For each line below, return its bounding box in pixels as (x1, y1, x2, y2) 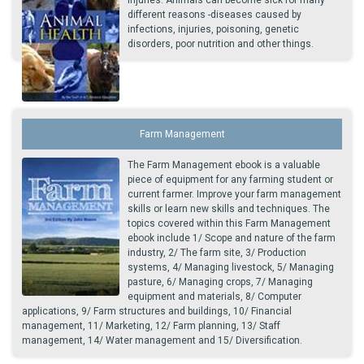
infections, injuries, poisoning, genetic (128, 23, 299, 35)
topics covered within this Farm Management (128, 217, 331, 229)
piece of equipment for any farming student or (128, 173, 333, 185)
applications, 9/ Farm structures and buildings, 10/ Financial (22, 305, 292, 317)
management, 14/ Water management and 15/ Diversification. (22, 334, 302, 346)
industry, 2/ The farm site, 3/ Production (128, 246, 306, 258)
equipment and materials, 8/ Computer (128, 290, 301, 302)
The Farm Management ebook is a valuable (128, 158, 320, 171)
